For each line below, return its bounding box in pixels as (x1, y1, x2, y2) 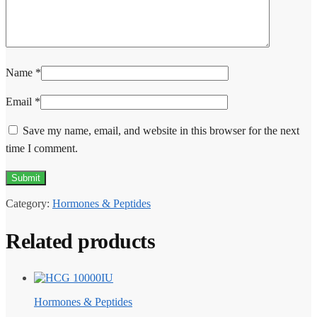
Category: (6, 197, 52, 210)
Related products (6, 229, 155, 253)
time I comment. (6, 142, 78, 155)
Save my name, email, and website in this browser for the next (23, 125, 299, 137)
